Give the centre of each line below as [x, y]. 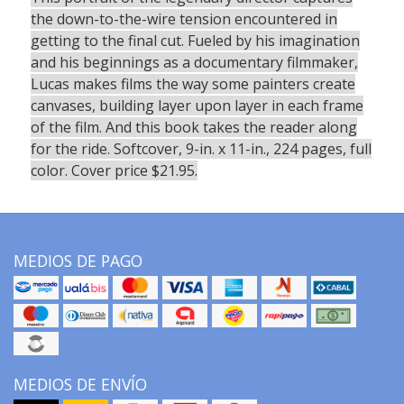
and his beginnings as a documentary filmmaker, [194, 63]
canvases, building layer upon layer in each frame [197, 106]
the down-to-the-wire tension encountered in [184, 19]
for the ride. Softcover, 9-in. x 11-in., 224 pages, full [201, 149]
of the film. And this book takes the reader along [193, 128]
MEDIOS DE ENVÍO [80, 385]
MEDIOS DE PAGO [78, 261]
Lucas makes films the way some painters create [193, 84]
